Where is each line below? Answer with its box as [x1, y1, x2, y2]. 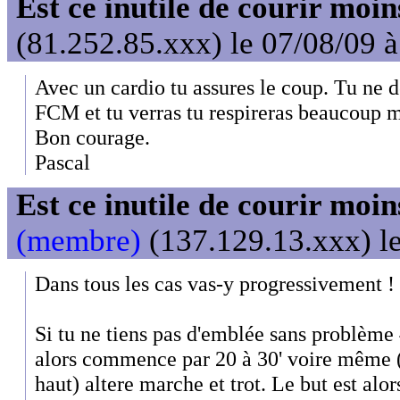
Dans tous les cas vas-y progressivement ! [35, 271, 395, 296]
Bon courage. [35, 124, 150, 149]
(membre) [16, 222, 141, 258]
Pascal [35, 149, 90, 174]
